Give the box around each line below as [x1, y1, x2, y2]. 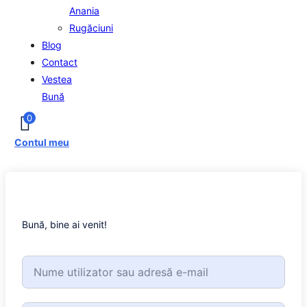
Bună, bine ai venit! [22, 219, 107, 230]
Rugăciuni [69, 22, 113, 34]
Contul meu [14, 136, 69, 148]
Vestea [41, 73, 72, 85]
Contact [41, 56, 77, 68]
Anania [69, 5, 99, 16]
